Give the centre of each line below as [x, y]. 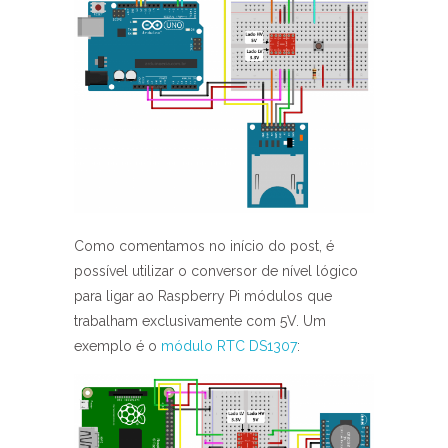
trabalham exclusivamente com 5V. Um [200, 321]
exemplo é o [117, 346]
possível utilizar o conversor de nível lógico [216, 271]
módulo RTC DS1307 [229, 346]
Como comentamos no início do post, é [204, 246]
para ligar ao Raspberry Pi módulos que [203, 296]
